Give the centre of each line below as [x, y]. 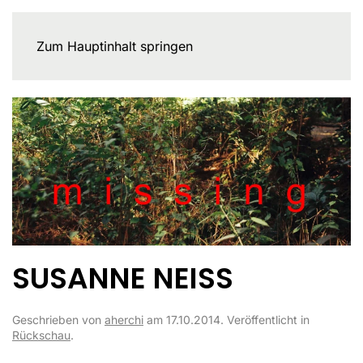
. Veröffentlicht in [265, 320]
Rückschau [41, 335]
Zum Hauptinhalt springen [115, 46]
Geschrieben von [58, 320]
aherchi [124, 320]
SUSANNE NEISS [123, 279]
